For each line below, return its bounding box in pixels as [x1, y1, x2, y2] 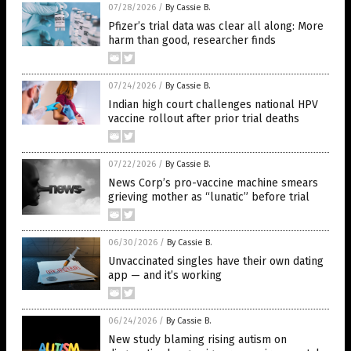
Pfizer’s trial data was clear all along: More [108, 20, 324, 33]
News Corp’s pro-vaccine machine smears [108, 176, 318, 190]
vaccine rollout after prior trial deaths [108, 112, 299, 125]
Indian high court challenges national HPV [108, 98, 318, 111]
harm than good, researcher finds [108, 34, 276, 47]
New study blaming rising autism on [108, 333, 287, 346]
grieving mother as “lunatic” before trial [108, 190, 309, 204]
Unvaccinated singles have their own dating [108, 255, 324, 268]
